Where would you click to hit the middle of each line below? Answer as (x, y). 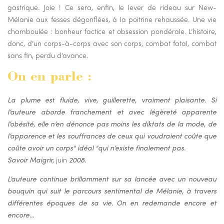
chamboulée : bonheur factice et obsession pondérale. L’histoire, (112, 31)
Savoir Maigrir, (32, 160)
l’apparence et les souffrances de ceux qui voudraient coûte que (112, 136)
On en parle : (50, 78)
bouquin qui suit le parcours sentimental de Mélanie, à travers (112, 191)
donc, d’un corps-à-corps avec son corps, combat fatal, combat (112, 43)
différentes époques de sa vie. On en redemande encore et (112, 203)
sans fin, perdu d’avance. (48, 55)
